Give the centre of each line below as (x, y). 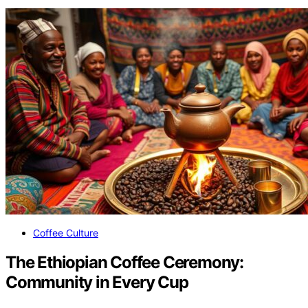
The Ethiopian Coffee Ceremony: (124, 263)
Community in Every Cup (97, 283)
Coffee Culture (66, 233)
